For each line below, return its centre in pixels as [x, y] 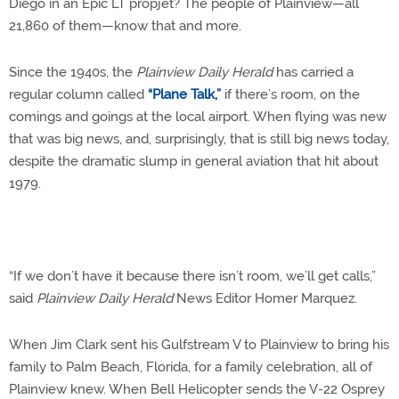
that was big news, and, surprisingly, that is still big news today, [199, 139]
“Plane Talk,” [184, 94]
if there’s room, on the [290, 94]
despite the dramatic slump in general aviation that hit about [194, 161]
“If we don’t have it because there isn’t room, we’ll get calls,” [192, 276]
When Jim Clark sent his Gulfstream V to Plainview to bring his [199, 345]
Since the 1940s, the [71, 72]
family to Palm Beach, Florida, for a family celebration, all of [191, 367]
